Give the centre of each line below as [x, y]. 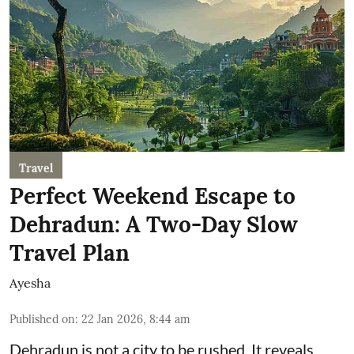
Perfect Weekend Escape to [153, 196]
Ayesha [30, 283]
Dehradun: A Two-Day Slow [154, 225]
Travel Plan [70, 253]
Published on [42, 320]
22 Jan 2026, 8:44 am [136, 320]
